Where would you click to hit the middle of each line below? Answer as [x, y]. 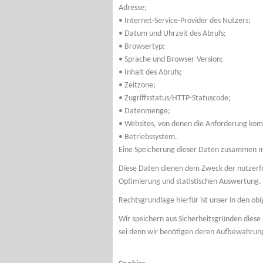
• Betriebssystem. [148, 137]
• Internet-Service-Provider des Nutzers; [185, 21]
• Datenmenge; [144, 111]
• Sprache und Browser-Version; [171, 60]
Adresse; [133, 8]
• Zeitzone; [137, 85]
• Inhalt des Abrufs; [150, 73]
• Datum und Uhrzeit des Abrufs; [172, 34]
